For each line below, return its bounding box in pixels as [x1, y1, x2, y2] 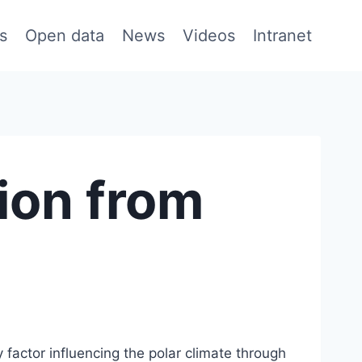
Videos [183, 26, 235, 46]
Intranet [253, 26, 312, 46]
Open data [25, 26, 104, 46]
